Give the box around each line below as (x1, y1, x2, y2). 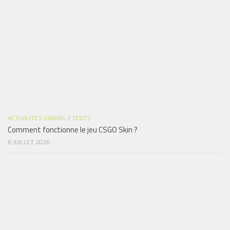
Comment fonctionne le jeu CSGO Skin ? (8, 124, 138, 136)
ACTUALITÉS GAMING (8, 113, 66, 123)
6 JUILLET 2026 (8, 137, 50, 147)
